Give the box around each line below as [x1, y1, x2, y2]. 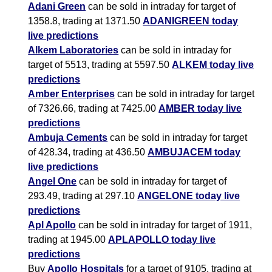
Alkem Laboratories [28, 45, 119, 56]
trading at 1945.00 [28, 234, 109, 245]
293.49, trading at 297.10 [28, 191, 138, 202]
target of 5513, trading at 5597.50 [28, 59, 172, 70]
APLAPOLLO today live [108, 234, 216, 245]
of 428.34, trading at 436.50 [28, 147, 148, 158]
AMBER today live [158, 103, 242, 114]
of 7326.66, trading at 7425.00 [28, 103, 159, 114]
